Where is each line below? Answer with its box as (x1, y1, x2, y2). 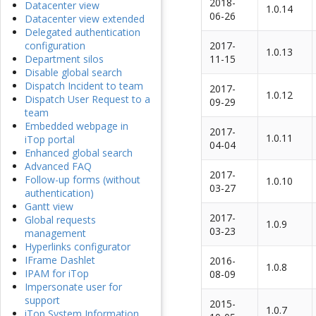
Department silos (25, 52, 104, 66)
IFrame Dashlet (25, 253, 95, 267)
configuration (25, 39, 85, 53)
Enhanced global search (25, 146, 133, 160)
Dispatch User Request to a (25, 92, 150, 107)
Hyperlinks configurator (25, 240, 130, 254)
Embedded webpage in (25, 119, 128, 133)
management (25, 226, 86, 241)
